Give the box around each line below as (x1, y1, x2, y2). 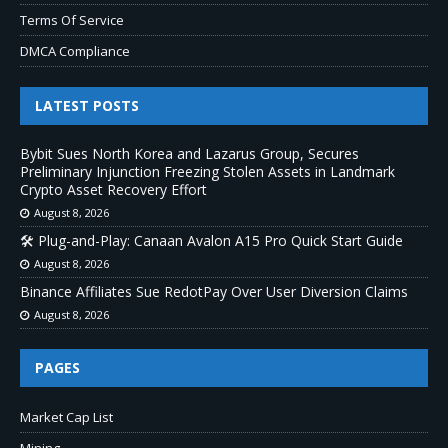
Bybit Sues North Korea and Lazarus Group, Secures (20, 143, 359, 163)
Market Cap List (20, 407, 113, 426)
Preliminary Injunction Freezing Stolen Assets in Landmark (20, 161, 395, 181)
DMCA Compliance (20, 41, 130, 60)
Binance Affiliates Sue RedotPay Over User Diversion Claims (20, 281, 408, 301)
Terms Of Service (20, 10, 124, 29)
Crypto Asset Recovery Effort (20, 179, 207, 199)
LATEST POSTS (35, 95, 139, 115)
